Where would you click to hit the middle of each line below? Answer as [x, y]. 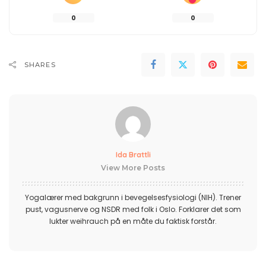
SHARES [40, 64]
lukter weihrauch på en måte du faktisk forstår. [133, 221]
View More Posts [133, 167]
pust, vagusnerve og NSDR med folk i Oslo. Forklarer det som [133, 209]
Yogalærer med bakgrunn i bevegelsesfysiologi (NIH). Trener [133, 197]
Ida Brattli [133, 154]
